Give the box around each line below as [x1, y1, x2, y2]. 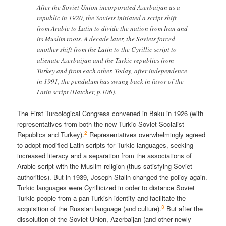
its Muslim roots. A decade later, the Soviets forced [37, 34, 176, 44]
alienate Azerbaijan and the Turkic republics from [37, 55, 174, 65]
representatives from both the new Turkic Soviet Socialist [17, 119, 185, 129]
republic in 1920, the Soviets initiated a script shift [37, 13, 177, 23]
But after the [164, 204, 203, 214]
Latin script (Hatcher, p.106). [37, 87, 117, 97]
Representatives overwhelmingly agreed [87, 130, 206, 140]
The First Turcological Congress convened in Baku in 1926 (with [17, 108, 204, 119]
